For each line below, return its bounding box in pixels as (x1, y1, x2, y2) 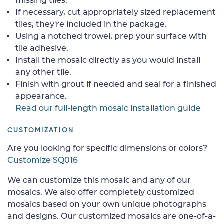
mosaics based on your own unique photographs (7, 199, 206, 209)
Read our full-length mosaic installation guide (15, 103, 201, 113)
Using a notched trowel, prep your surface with (15, 31, 207, 41)
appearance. (15, 91, 67, 101)
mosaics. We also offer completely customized (7, 187, 194, 197)
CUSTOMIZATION (7, 126, 74, 134)
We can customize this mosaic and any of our (7, 175, 191, 185)
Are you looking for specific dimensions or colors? (7, 143, 207, 153)
